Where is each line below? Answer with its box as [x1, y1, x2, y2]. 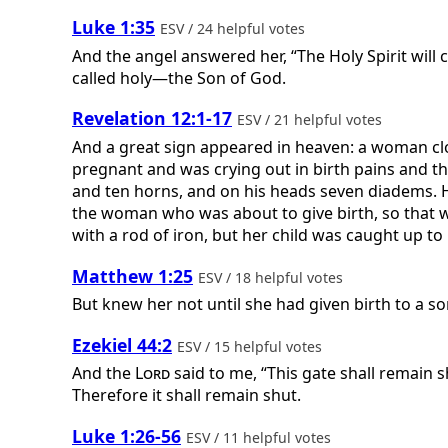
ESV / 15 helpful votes [177, 336, 326, 356]
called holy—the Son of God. [72, 66, 286, 89]
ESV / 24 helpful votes [160, 19, 309, 39]
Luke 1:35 [72, 15, 155, 40]
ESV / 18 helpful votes [198, 267, 347, 287]
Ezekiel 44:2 [72, 332, 172, 357]
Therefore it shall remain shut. [72, 384, 301, 407]
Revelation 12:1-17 [72, 106, 232, 131]
